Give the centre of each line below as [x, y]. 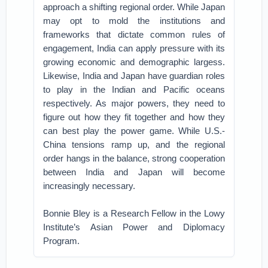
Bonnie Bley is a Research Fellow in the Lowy [134, 213]
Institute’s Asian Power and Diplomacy [134, 227]
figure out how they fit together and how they [134, 117]
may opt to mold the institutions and [134, 21]
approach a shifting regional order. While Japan [134, 7]
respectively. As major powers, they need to [134, 103]
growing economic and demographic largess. [134, 62]
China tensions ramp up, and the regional [134, 144]
